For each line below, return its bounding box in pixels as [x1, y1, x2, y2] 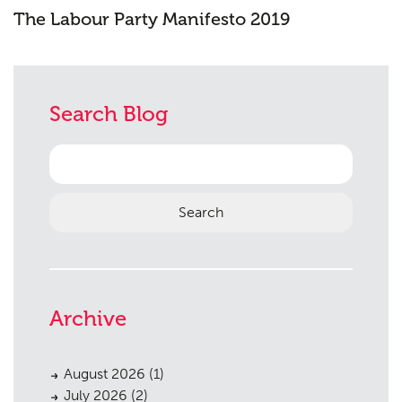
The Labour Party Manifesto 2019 [13, 8, 290, 30]
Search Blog [49, 100, 168, 127]
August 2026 [64, 365, 145, 382]
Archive [49, 305, 127, 331]
